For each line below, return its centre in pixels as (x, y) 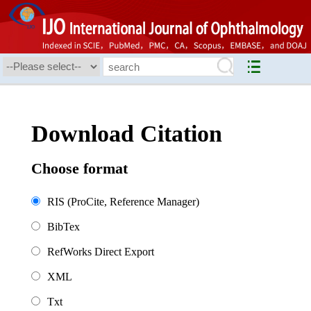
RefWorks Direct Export (101, 252)
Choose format (79, 169)
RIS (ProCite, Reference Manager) (123, 202)
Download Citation (127, 134)
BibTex (64, 227)
